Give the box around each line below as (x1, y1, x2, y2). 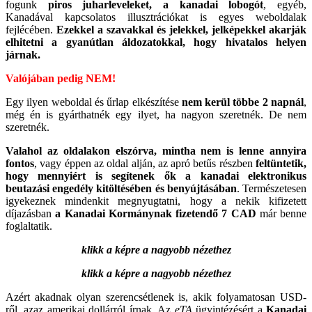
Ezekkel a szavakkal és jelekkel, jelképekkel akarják (56, 23, 306, 36)
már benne (256, 207, 306, 219)
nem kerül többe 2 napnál (181, 95, 304, 108)
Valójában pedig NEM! (6, 72, 116, 84)
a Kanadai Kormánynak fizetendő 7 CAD (55, 207, 256, 219)
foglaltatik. (6, 219, 52, 232)
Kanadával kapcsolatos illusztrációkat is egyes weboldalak (6, 10, 306, 23)
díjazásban (6, 207, 56, 219)
